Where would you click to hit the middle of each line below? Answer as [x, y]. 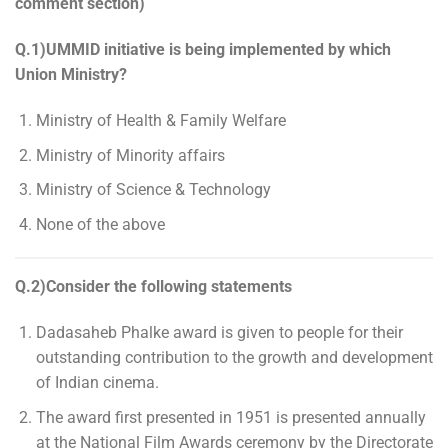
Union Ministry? [71, 75]
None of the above [100, 224]
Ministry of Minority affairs [130, 155]
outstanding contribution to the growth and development [234, 358]
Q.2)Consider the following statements [153, 287]
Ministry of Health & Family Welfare [160, 120]
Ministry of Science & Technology [153, 190]
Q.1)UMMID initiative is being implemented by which [203, 50]
